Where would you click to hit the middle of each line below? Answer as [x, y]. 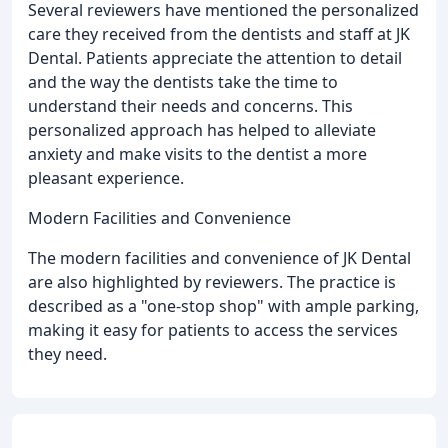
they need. [67, 353]
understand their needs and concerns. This [190, 105]
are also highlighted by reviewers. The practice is [212, 281]
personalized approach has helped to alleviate [202, 129]
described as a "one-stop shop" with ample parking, [223, 305]
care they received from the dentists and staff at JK [219, 33]
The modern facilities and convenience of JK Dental [219, 257]
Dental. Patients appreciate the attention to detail [215, 57]
